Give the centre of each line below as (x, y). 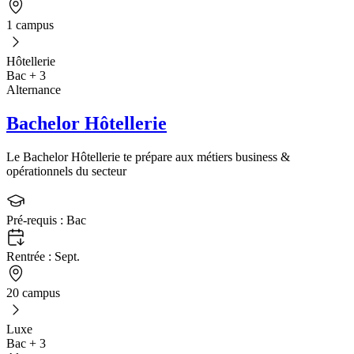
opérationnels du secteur (66, 171)
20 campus (33, 292)
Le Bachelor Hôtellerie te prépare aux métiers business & (148, 156)
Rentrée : (30, 256)
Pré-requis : (36, 220)
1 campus (30, 24)
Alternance (34, 89)
